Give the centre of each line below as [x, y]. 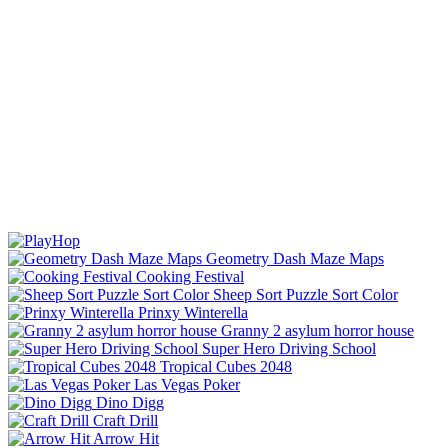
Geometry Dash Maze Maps [295, 258]
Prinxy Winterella [193, 312]
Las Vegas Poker [187, 384]
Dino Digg [130, 402]
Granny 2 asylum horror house [317, 330]
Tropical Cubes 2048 [226, 366]
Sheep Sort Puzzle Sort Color [305, 294]
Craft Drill [125, 420]
